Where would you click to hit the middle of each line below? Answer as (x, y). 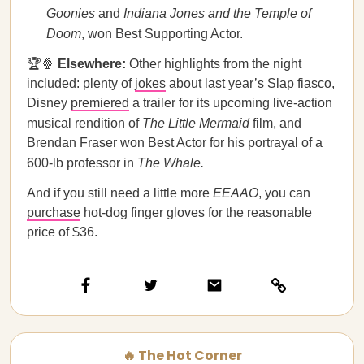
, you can (284, 193)
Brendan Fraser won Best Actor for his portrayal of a (175, 143)
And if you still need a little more (120, 193)
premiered (100, 103)
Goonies (71, 13)
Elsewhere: (92, 64)
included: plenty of (81, 83)
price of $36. (62, 232)
